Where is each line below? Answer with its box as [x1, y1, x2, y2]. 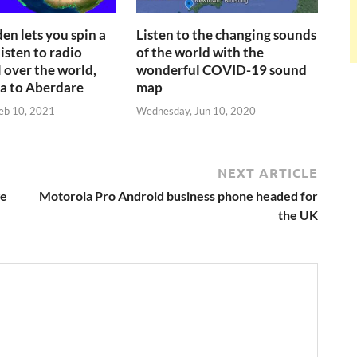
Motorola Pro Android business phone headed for [39, 187, 318, 203]
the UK [278, 206, 318, 222]
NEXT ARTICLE [218, 163, 318, 181]
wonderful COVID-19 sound [136, 61, 308, 79]
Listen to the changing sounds [136, 26, 317, 44]
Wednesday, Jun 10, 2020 [136, 104, 257, 117]
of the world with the [136, 44, 265, 61]
